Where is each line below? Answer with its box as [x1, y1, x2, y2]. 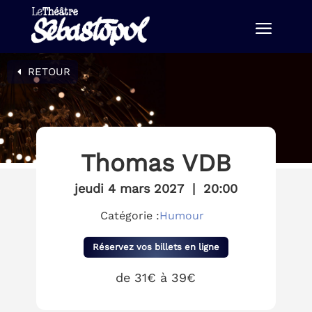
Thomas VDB [80, 148, 231, 178]
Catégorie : [100, 209, 160, 223]
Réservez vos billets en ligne [92, 241, 219, 252]
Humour [159, 209, 205, 223]
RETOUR [28, 65, 70, 78]
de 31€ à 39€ [116, 270, 196, 285]
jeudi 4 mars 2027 [74, 181, 184, 196]
